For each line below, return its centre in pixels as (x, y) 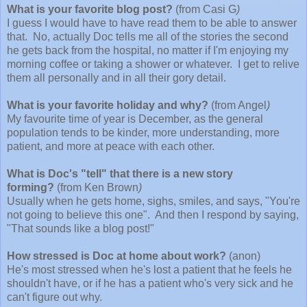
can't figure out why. (54, 297)
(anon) (243, 256)
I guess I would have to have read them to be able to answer (152, 23)
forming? (30, 187)
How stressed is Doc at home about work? (116, 256)
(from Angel (237, 105)
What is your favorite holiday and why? (108, 105)
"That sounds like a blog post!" (81, 228)
